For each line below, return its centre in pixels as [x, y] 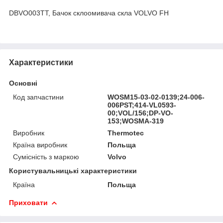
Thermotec [126, 133]
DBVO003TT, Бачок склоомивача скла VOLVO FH [89, 13]
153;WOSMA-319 [136, 121]
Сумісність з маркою [46, 157]
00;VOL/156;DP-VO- [141, 113]
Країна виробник [40, 145]
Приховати [28, 202]
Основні [23, 83]
